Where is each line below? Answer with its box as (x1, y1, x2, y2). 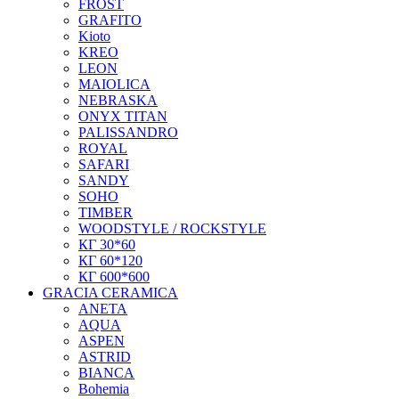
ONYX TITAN (78, 109, 167, 125)
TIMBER (78, 205, 133, 221)
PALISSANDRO (78, 125, 178, 141)
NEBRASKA (78, 93, 158, 109)
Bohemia (78, 381, 129, 397)
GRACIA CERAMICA (43, 285, 178, 301)
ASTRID (78, 349, 131, 365)
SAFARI (78, 157, 129, 173)
